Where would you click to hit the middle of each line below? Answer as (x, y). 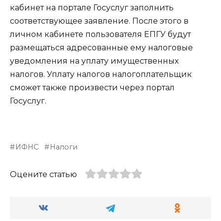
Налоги (64, 147)
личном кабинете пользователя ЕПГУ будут (100, 35)
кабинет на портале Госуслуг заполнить (92, 8)
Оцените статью (43, 174)
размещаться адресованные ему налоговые (101, 48)
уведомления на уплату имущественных (94, 61)
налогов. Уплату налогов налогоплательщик (101, 74)
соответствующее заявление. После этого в (99, 21)
